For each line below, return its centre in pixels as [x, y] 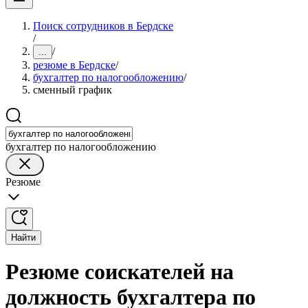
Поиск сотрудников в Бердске [103, 26]
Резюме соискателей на [120, 272]
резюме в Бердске [74, 65]
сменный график [73, 90]
